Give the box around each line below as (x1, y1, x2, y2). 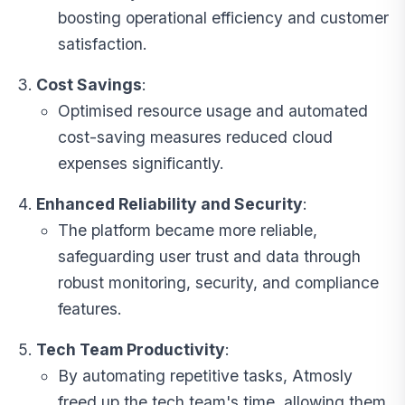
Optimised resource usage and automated (58, 101, 368, 121)
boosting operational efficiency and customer (58, 8, 389, 28)
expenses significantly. (58, 154, 224, 174)
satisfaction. (58, 34, 147, 54)
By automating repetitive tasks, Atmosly (58, 366, 353, 386)
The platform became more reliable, (58, 221, 317, 240)
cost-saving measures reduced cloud (58, 127, 333, 147)
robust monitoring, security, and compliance (58, 273, 379, 293)
